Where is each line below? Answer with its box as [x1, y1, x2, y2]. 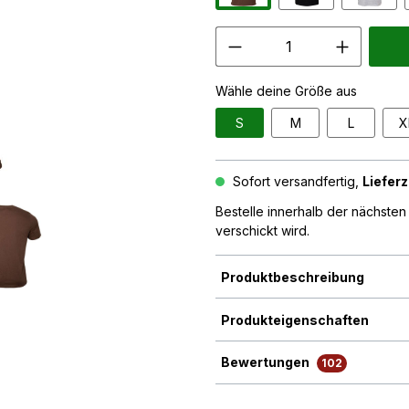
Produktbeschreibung [221, 268, 364, 285]
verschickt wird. [215, 223, 309, 239]
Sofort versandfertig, [229, 173, 362, 190]
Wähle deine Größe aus [215, 83, 357, 100]
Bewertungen [221, 354, 312, 371]
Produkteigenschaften [221, 311, 369, 328]
